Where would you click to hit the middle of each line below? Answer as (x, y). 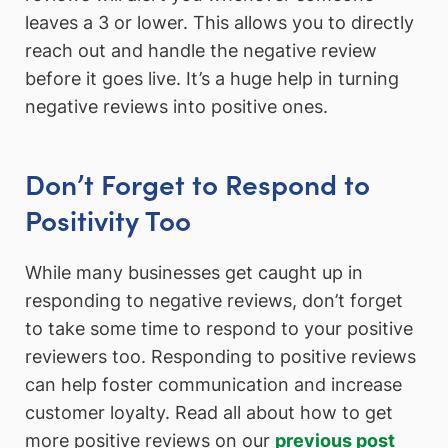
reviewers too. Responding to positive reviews (220, 356)
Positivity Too (108, 219)
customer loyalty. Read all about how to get (209, 412)
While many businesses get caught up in (194, 272)
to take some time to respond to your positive (219, 328)
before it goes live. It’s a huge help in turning (212, 78)
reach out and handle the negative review (201, 50)
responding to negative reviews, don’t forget (214, 300)
